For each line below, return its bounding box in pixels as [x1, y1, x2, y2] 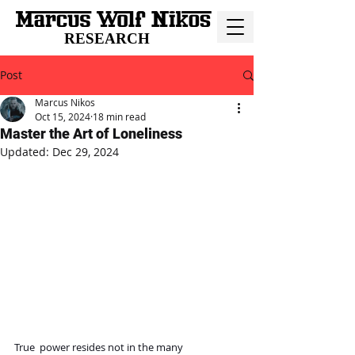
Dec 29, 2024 [52, 144, 119, 159]
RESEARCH [64, 30, 150, 47]
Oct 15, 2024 [35, 110, 90, 123]
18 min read [93, 110, 146, 123]
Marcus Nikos [35, 96, 95, 109]
